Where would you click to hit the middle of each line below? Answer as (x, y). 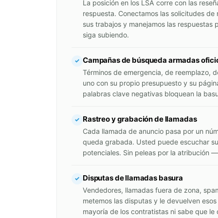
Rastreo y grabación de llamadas (140, 119)
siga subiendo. (106, 35)
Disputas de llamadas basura (133, 178)
